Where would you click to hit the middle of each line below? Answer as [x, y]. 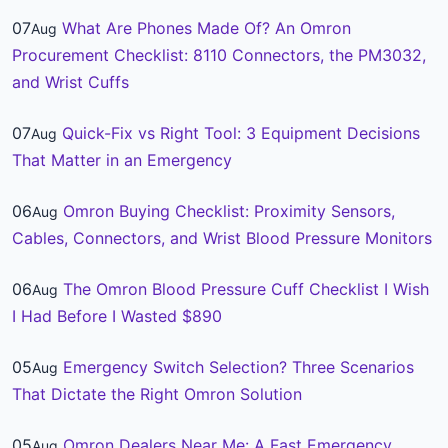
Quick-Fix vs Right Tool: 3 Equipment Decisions [241, 133]
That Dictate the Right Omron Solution [157, 394]
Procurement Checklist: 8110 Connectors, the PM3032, [219, 55]
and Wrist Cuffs [70, 82]
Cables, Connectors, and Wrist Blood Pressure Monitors [222, 238]
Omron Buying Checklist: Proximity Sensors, [229, 211]
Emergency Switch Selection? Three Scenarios [238, 367]
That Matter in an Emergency [122, 160]
